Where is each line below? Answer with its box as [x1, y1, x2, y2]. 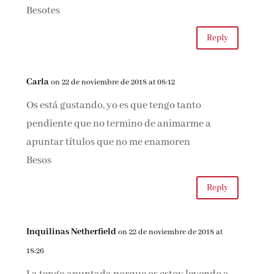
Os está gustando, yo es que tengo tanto [26, 99, 202, 112]
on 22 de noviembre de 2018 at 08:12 [51, 77, 176, 87]
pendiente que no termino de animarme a [26, 117, 212, 130]
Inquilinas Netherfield [26, 226, 117, 237]
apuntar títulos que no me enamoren [26, 136, 191, 149]
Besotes [26, 4, 61, 17]
